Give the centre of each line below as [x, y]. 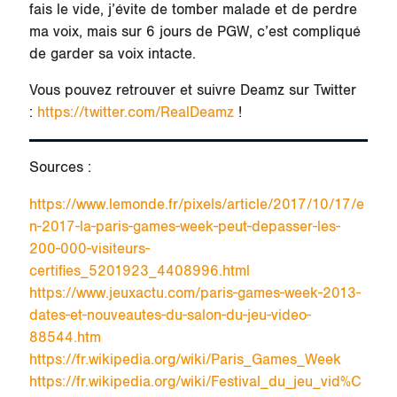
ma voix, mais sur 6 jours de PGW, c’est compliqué [195, 31]
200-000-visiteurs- [89, 249]
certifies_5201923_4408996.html [139, 271]
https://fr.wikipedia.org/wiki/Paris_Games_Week [185, 359]
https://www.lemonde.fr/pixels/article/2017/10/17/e [196, 204]
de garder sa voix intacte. [112, 54]
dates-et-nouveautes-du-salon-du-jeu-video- [170, 315]
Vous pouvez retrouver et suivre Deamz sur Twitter [192, 91]
